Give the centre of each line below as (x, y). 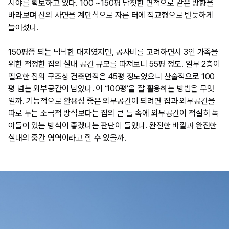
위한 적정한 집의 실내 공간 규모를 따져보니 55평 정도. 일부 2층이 (114, 64)
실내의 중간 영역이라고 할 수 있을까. (67, 138)
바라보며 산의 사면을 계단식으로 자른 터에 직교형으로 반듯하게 (111, 15)
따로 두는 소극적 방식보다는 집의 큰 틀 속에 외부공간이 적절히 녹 (114, 113)
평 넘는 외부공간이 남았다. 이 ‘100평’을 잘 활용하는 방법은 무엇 (111, 88)
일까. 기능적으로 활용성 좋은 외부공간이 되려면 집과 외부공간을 (112, 101)
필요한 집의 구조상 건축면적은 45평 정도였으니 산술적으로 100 (112, 76)
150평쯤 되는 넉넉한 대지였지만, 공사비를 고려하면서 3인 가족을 (113, 52)
